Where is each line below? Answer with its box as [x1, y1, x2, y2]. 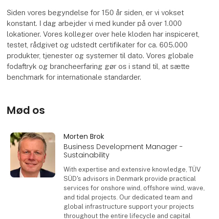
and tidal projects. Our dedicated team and [63, 193, 193, 201]
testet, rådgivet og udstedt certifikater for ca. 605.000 [7, 40, 188, 49]
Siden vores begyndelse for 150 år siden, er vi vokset [7, 8, 184, 17]
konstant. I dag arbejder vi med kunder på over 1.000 [7, 19, 182, 27]
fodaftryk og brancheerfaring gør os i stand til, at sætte [7, 62, 190, 70]
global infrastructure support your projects [63, 202, 194, 210]
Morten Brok [63, 131, 104, 142]
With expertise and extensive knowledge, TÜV [63, 165, 201, 173]
